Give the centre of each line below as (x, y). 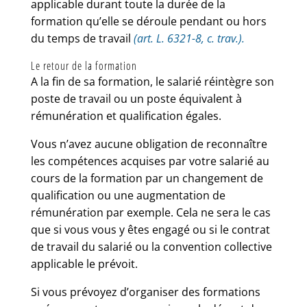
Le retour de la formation (84, 66)
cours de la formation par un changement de (147, 178)
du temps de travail (82, 38)
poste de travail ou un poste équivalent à (136, 99)
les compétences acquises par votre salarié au (150, 161)
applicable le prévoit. (84, 264)
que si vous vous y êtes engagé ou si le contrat (150, 230)
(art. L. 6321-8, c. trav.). (189, 38)
